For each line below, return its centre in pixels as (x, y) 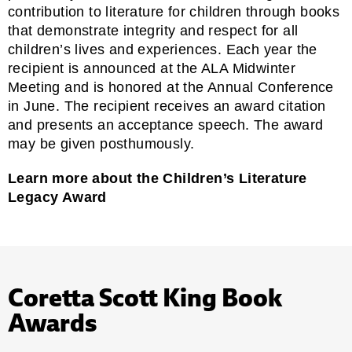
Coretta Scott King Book (145, 297)
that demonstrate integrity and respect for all (153, 30)
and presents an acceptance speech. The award (166, 125)
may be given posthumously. (101, 143)
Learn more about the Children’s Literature (158, 178)
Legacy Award (57, 197)
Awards (53, 322)
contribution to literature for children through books (174, 11)
